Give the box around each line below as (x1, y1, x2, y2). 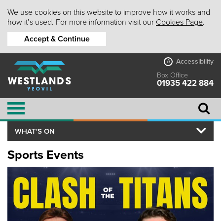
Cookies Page (156, 17, 203, 27)
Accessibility (176, 57, 214, 66)
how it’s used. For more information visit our (7, 17, 156, 27)
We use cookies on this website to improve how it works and (7, 7, 210, 17)
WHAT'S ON (15, 126, 55, 136)
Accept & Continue (24, 34, 90, 44)
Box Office (157, 71, 188, 79)
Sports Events (7, 147, 84, 162)
